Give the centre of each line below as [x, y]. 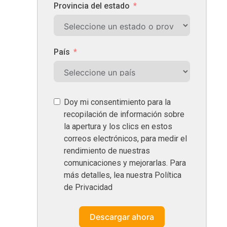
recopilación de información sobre [124, 114]
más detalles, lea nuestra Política [123, 175]
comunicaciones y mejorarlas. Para [125, 163]
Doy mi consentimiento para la [117, 102]
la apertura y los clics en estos [118, 126]
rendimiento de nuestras [107, 150]
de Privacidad [88, 187]
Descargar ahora [122, 217]
